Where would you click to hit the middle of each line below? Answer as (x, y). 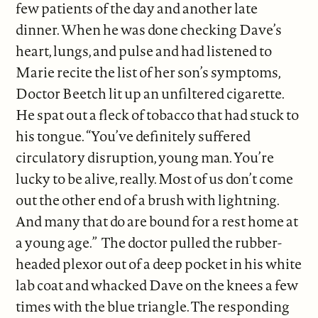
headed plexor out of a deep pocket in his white (159, 263)
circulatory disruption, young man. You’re (145, 157)
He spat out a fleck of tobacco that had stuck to (158, 114)
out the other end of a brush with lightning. (148, 199)
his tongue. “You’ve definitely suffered (133, 136)
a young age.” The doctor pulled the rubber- (149, 242)
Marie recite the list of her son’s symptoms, (148, 72)
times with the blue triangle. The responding (153, 306)
